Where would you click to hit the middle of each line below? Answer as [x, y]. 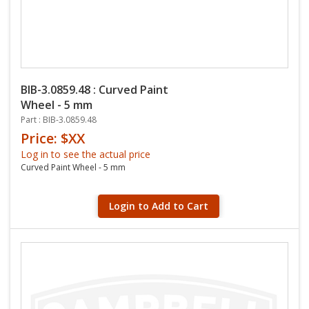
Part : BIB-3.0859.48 [59, 120]
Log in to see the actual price [86, 154]
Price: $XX [53, 138]
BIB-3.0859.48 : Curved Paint [94, 90]
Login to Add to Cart [159, 206]
